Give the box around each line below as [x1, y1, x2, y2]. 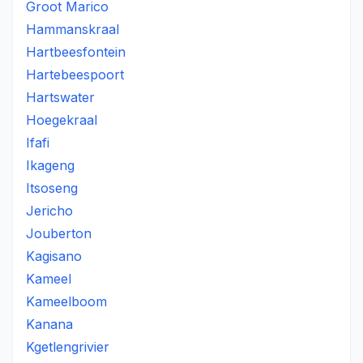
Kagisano [26, 248, 82, 264]
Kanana [26, 316, 73, 332]
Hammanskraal [26, 21, 119, 37]
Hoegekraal [26, 112, 97, 128]
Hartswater [26, 89, 95, 105]
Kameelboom [26, 293, 107, 310]
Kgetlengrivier [26, 339, 109, 355]
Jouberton [26, 225, 92, 241]
